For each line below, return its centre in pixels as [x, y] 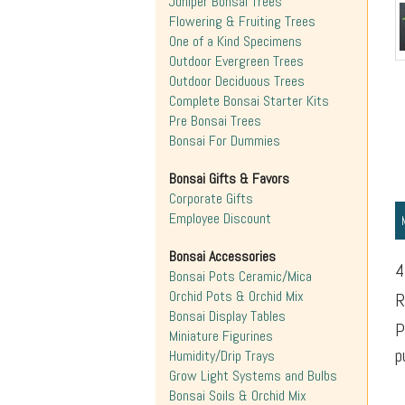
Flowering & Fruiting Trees [242, 21]
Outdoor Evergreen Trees [236, 61]
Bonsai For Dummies [225, 141]
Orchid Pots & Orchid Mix [236, 296]
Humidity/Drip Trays [222, 356]
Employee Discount [220, 218]
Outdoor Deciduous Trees [237, 81]
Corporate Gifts [211, 198]
